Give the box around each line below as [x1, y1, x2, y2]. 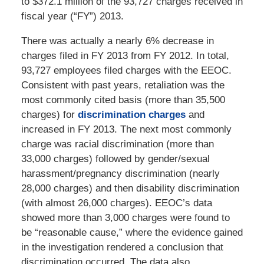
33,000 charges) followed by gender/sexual [21, 153, 210, 165]
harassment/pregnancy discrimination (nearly [21, 168, 220, 180]
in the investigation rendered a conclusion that [21, 242, 223, 253]
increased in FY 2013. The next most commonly [21, 124, 232, 136]
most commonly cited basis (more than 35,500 [21, 94, 225, 106]
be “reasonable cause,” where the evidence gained [21, 227, 243, 239]
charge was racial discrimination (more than [21, 138, 214, 150]
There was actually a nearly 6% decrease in [21, 35, 214, 47]
